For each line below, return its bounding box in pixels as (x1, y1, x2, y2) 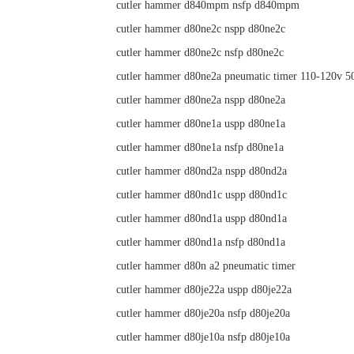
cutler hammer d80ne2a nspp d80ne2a (116, 94, 285, 106)
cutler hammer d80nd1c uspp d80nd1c (116, 189, 287, 201)
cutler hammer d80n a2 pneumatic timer (116, 260, 296, 272)
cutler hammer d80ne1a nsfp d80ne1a (116, 141, 284, 153)
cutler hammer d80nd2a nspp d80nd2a (116, 165, 287, 177)
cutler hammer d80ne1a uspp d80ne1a (116, 118, 285, 130)
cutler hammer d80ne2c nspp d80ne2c (116, 23, 285, 35)
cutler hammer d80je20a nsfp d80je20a (116, 307, 290, 319)
